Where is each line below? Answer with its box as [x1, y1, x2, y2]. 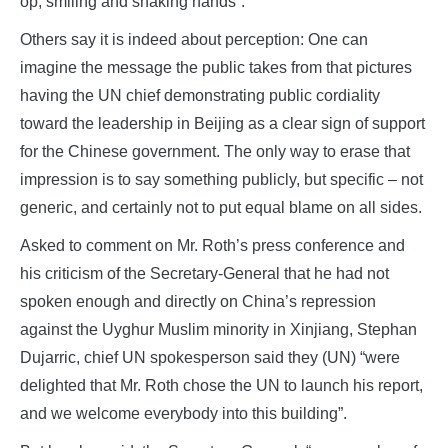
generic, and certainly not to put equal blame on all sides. [20, 199, 422, 217]
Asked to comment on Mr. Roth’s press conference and [20, 237, 405, 255]
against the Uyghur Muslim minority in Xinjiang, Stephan [20, 321, 417, 339]
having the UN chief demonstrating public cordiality [20, 87, 380, 105]
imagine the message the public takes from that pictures [20, 59, 412, 77]
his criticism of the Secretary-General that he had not [20, 265, 389, 283]
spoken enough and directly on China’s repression [20, 293, 376, 311]
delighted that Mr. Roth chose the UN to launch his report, [20, 377, 423, 395]
